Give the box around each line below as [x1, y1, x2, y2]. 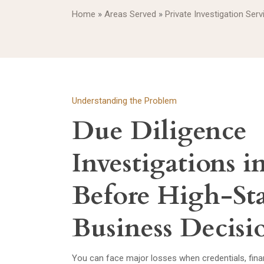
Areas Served [104, 9, 156, 19]
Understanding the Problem [72, 95, 177, 106]
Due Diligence [72, 113, 247, 148]
